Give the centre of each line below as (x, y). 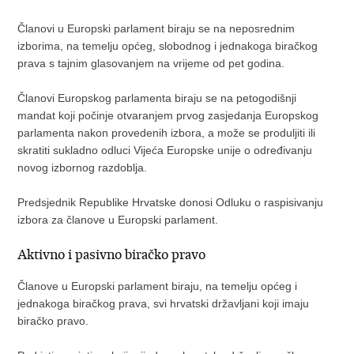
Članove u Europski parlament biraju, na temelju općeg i (158, 286)
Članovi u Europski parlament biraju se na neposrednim (156, 28)
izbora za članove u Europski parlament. (118, 220)
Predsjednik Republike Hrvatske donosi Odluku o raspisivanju (171, 202)
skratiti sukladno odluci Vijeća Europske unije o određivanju (165, 150)
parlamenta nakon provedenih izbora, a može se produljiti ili (167, 133)
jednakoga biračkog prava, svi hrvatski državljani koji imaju (164, 303)
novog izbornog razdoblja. (83, 168)
